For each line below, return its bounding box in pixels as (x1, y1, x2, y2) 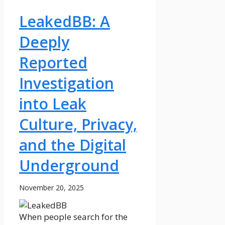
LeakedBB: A (19, 11, 110, 32)
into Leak (19, 93, 86, 114)
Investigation (19, 72, 114, 93)
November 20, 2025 (19, 182, 84, 192)
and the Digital (19, 134, 126, 155)
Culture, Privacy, (19, 114, 137, 135)
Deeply (19, 31, 69, 52)
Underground (19, 155, 119, 176)
